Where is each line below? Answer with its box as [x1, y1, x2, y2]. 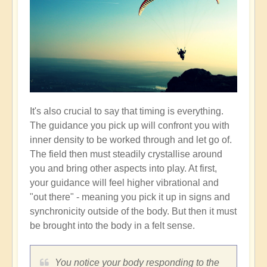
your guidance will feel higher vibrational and [30, 177, 219, 188]
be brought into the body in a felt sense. [30, 220, 195, 231]
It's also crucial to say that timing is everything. [30, 105, 223, 116]
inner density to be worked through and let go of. [30, 134, 232, 145]
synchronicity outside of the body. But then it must [30, 206, 237, 216]
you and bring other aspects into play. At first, [30, 163, 217, 173]
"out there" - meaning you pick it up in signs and [30, 191, 230, 202]
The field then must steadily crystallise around [30, 148, 222, 159]
